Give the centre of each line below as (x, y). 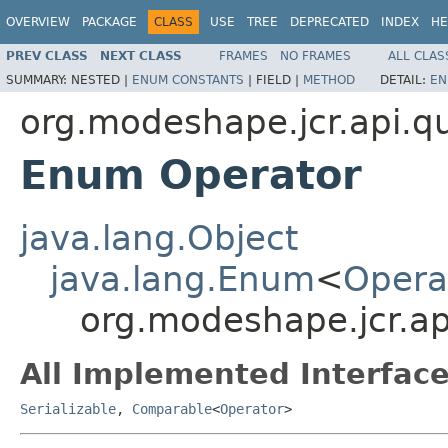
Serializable (68, 408)
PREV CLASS (47, 55)
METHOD (329, 79)
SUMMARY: (38, 79)
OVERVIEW (38, 22)
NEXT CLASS (141, 55)
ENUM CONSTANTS (188, 79)
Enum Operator (191, 174)
